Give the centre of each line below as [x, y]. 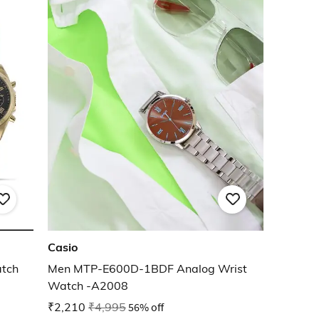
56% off [146, 307]
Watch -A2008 [88, 286]
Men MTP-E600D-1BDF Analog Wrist [147, 269]
